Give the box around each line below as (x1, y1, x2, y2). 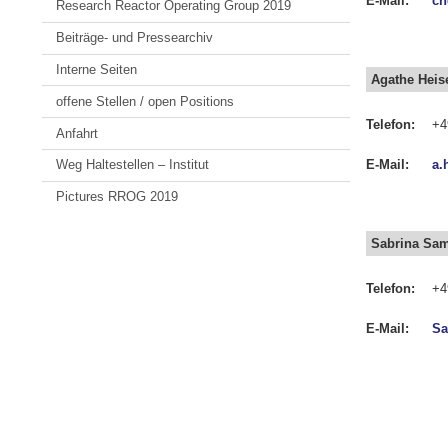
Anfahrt (56, 125, 99, 141)
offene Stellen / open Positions (56, 93, 235, 109)
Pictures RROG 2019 (56, 189, 179, 205)
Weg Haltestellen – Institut (56, 157, 210, 173)
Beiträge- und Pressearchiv (56, 30, 214, 46)
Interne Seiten (56, 61, 138, 77)
